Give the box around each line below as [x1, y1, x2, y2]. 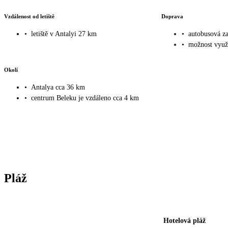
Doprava [161, 13, 183, 19]
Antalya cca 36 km [31, 83, 85, 92]
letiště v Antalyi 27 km [31, 30, 97, 38]
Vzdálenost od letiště [4, 13, 54, 19]
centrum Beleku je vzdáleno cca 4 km [31, 94, 139, 102]
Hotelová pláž [163, 217, 206, 225]
